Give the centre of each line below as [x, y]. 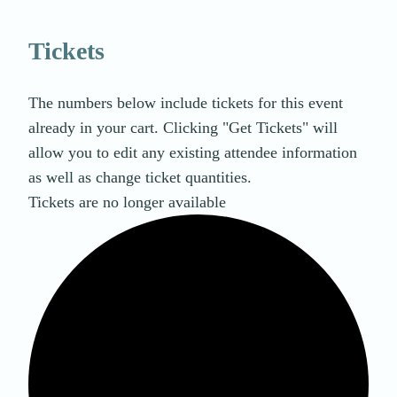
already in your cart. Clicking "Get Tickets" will [183, 128]
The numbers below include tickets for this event [186, 103]
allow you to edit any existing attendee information [193, 153]
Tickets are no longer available [127, 202]
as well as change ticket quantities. [140, 178]
